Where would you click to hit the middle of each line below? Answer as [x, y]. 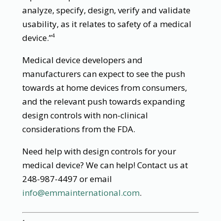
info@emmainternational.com [81, 192]
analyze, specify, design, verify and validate [106, 10]
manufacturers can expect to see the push [103, 74]
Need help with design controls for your [99, 151]
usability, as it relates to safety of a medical [107, 24]
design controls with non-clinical [85, 115]
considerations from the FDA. [78, 129]
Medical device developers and [82, 60]
